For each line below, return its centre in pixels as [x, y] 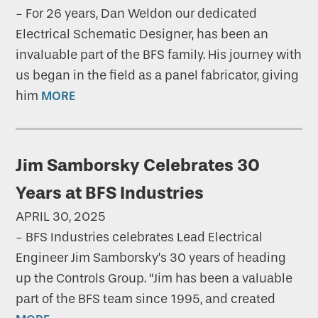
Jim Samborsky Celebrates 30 [138, 165]
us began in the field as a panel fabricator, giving [158, 76]
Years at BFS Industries [110, 193]
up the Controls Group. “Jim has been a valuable [154, 279]
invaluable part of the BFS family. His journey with [159, 55]
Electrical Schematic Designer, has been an [142, 34]
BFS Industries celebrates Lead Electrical [144, 237]
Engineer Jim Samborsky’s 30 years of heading [151, 258]
